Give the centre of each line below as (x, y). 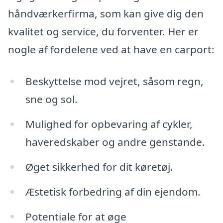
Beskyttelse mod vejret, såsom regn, (114, 81)
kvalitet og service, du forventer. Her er (103, 32)
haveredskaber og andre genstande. (115, 142)
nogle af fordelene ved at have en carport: (111, 50)
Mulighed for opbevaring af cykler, (109, 124)
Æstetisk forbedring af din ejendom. (113, 191)
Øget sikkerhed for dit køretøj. (99, 167)
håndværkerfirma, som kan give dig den (106, 14)
